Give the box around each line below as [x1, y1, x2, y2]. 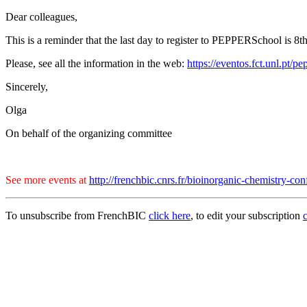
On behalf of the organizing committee [5, 127, 172, 139]
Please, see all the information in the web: [5, 58, 187, 69]
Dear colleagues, [5, 11, 77, 23]
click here [149, 210, 191, 221]
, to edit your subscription [191, 210, 303, 221]
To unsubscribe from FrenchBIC [5, 210, 149, 221]
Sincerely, [5, 81, 48, 93]
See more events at [5, 174, 89, 186]
